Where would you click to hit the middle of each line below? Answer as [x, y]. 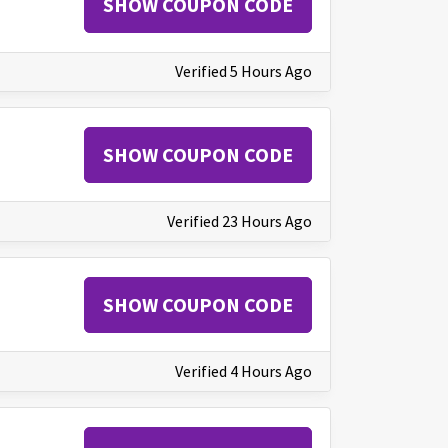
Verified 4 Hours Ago [243, 370]
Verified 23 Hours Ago [239, 221]
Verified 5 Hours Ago [243, 71]
